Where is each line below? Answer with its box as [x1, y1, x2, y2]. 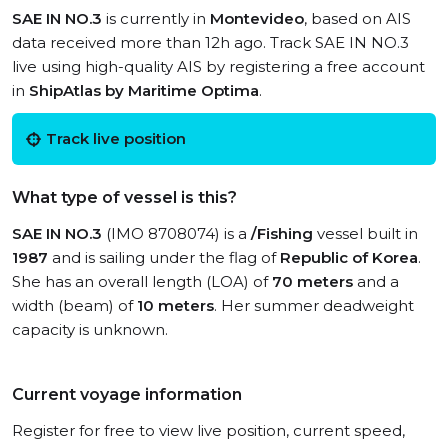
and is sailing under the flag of [48, 248, 280, 267]
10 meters [137, 296, 214, 315]
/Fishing [251, 224, 313, 243]
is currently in [102, 9, 210, 28]
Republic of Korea [280, 248, 418, 267]
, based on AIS [304, 9, 411, 28]
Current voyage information [12, 385, 242, 404]
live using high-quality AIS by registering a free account [12, 57, 425, 76]
